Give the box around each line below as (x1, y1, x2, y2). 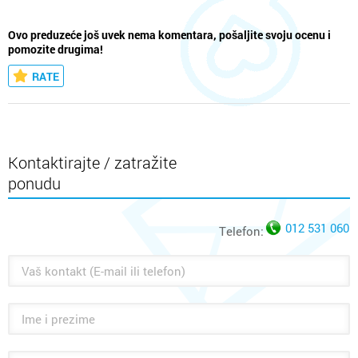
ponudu (8, 173, 61, 194)
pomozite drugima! (8, 42, 103, 58)
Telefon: (219, 223, 264, 240)
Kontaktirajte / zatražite (8, 152, 177, 173)
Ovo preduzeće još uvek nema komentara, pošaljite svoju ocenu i (8, 28, 331, 43)
